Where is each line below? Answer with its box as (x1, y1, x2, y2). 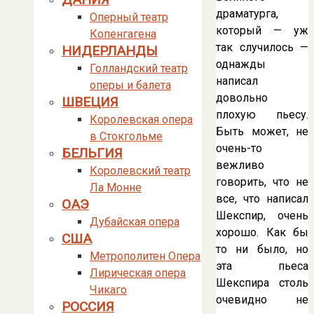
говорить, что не (216, 175, 308, 189)
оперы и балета (90, 78, 171, 92)
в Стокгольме (90, 130, 163, 143)
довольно (216, 90, 268, 104)
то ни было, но (216, 242, 308, 256)
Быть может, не (216, 124, 308, 138)
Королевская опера (90, 113, 193, 126)
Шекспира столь (216, 275, 308, 289)
